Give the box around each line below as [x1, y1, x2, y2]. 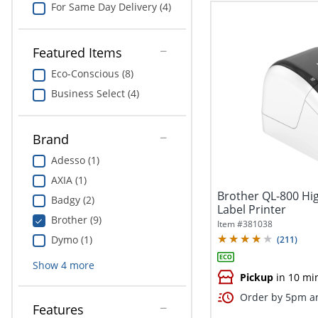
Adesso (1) [50, 153, 99, 167]
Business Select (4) [50, 87, 139, 101]
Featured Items [32, 44, 122, 62]
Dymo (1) [50, 232, 92, 246]
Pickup [239, 270, 273, 285]
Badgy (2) [50, 192, 94, 207]
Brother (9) [50, 212, 102, 226]
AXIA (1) [50, 172, 87, 187]
